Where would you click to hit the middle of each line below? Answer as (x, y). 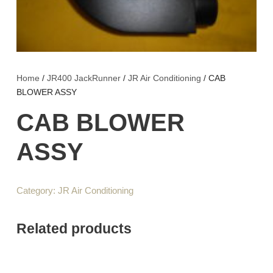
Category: (37, 191)
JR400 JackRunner (84, 78)
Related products (74, 229)
